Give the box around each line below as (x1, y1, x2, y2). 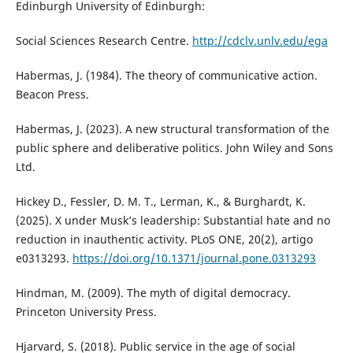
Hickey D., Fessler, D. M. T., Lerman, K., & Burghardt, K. (15, 194, 306, 210)
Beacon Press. (15, 87, 89, 102)
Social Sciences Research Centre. (15, 33, 192, 49)
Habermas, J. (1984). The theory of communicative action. (15, 68, 318, 84)
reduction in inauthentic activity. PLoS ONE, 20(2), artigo (15, 232, 313, 247)
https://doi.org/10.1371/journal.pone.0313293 (72, 251, 316, 266)
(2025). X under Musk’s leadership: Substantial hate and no (15, 213, 330, 229)
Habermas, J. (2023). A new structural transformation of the (15, 121, 329, 137)
